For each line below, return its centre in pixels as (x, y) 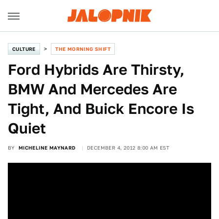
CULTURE (24, 49)
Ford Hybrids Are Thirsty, (96, 69)
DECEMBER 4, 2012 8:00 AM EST (128, 148)
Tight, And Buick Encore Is (101, 109)
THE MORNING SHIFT (83, 49)
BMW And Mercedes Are (92, 89)
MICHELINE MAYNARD (47, 148)
